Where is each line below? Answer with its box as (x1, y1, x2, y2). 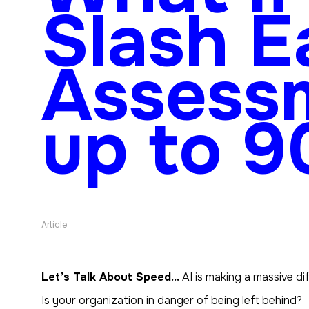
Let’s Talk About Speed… (41, 270, 179, 284)
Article (41, 219, 67, 230)
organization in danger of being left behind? (76, 293, 305, 308)
